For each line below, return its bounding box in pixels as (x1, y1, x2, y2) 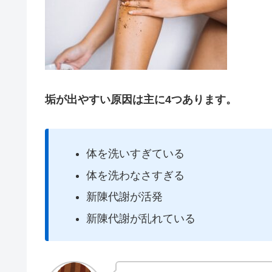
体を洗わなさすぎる (86, 169, 185, 182)
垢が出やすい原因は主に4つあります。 (45, 93, 237, 106)
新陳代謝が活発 (86, 191, 163, 203)
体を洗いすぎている (86, 148, 185, 160)
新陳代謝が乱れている (86, 212, 195, 225)
